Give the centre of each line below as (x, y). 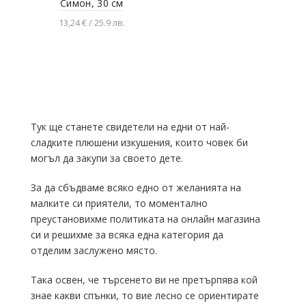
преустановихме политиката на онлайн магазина (145, 219)
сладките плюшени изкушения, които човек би (139, 142)
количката (92, 54)
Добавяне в (96, 42)
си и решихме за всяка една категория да (127, 234)
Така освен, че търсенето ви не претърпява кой (144, 279)
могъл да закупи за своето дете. (107, 158)
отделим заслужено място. (94, 250)
